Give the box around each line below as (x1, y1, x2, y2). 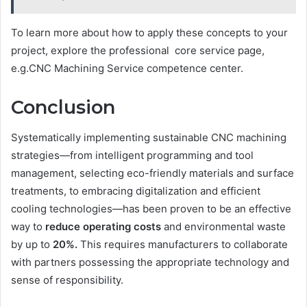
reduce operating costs (45, 220, 161, 234)
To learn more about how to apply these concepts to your (11, 25, 288, 39)
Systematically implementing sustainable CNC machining (11, 131, 286, 145)
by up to (11, 238, 50, 251)
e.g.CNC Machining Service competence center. (11, 61, 243, 75)
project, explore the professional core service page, (11, 43, 265, 57)
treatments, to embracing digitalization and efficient (11, 184, 260, 198)
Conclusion (11, 95, 115, 119)
